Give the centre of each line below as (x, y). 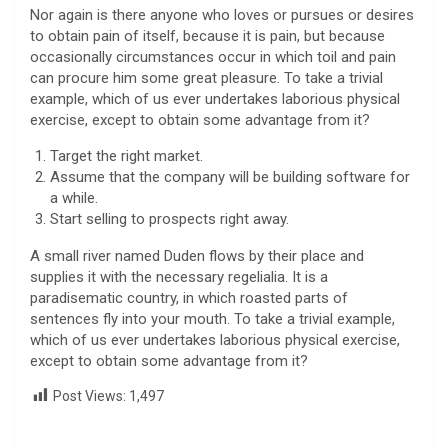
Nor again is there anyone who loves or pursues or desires (222, 14)
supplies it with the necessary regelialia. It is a (179, 276)
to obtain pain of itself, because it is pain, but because (207, 35)
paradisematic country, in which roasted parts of (189, 297)
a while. (74, 197)
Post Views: (89, 395)
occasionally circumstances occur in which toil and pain (213, 56)
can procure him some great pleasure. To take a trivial (206, 77)
